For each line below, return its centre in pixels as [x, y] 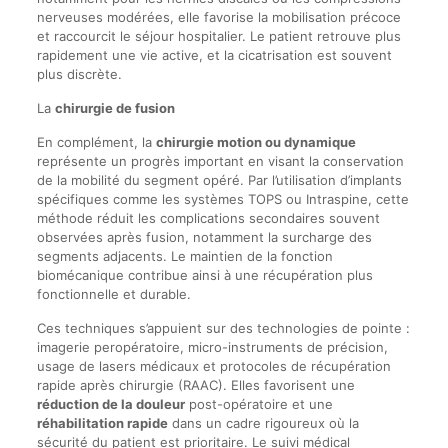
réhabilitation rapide [102, 422]
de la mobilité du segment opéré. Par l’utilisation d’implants [219, 179]
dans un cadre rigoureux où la [263, 422]
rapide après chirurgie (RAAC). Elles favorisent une [195, 384]
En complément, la [96, 141]
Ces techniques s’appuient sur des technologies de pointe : [223, 327]
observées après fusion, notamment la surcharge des [204, 236]
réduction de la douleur [110, 403]
